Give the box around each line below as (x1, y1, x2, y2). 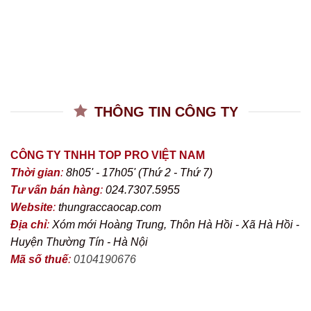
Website (10, 201, 53, 213)
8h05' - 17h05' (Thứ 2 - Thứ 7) (66, 166, 212, 178)
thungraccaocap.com (58, 201, 161, 213)
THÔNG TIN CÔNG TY (94, 103, 238, 119)
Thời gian (10, 166, 60, 178)
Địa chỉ (10, 218, 47, 230)
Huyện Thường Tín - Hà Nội (10, 235, 148, 248)
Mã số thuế (10, 253, 68, 265)
